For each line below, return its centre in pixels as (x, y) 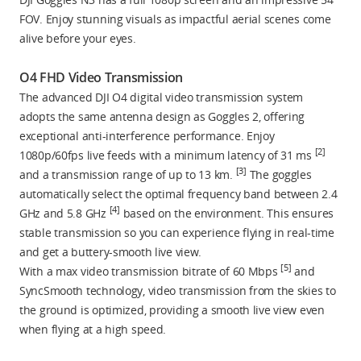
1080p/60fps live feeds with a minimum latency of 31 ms (167, 155)
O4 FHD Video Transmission (101, 77)
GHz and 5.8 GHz (64, 213)
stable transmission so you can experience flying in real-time (177, 232)
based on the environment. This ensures (226, 213)
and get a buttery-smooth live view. (111, 251)
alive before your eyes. (78, 38)
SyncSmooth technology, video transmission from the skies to (178, 290)
